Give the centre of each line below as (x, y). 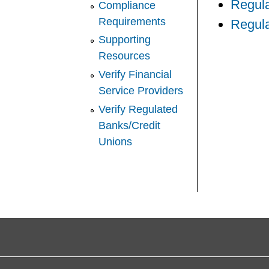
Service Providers (141, 90)
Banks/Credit (130, 125)
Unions (116, 141)
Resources (125, 56)
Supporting (125, 40)
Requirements (132, 21)
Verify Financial (135, 74)
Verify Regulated (138, 109)
